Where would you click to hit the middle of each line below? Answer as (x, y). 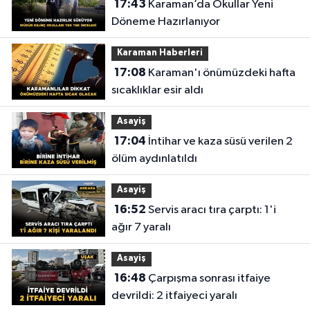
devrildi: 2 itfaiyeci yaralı (174, 296)
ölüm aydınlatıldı (154, 159)
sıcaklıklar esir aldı (157, 91)
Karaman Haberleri (159, 53)
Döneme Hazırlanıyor (165, 22)
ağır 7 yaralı (141, 228)
